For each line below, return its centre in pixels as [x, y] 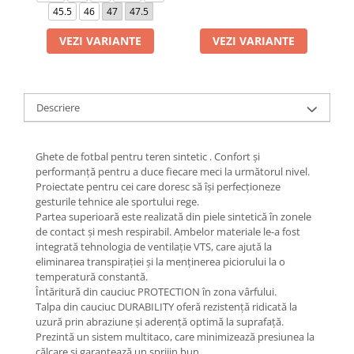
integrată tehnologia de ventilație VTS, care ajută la [154, 247]
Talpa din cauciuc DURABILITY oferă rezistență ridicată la [166, 307]
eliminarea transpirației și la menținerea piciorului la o [160, 262]
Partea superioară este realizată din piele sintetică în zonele [173, 217]
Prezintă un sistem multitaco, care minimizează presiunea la [175, 337]
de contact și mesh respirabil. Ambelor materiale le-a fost [168, 232]
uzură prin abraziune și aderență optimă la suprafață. [160, 322]
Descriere [58, 108]
